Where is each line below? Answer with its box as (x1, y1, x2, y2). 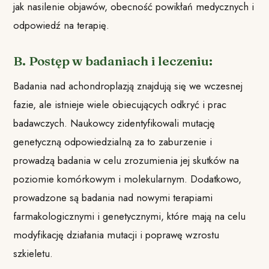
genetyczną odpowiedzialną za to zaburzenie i (13, 134, 213, 149)
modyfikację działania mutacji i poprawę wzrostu (13, 227, 220, 242)
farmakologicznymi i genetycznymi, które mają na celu (13, 208, 246, 223)
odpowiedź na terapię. (13, 18, 110, 33)
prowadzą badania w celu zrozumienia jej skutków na (13, 153, 240, 168)
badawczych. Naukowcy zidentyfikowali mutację (13, 115, 216, 130)
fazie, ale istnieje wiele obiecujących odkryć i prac (13, 97, 227, 112)
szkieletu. (13, 246, 53, 261)
